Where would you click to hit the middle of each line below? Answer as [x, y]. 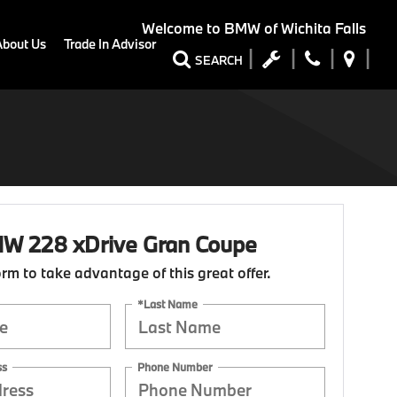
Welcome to [181, 28]
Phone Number [175, 366]
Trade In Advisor [110, 44]
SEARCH [219, 60]
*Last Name [168, 304]
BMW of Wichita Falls [293, 28]
